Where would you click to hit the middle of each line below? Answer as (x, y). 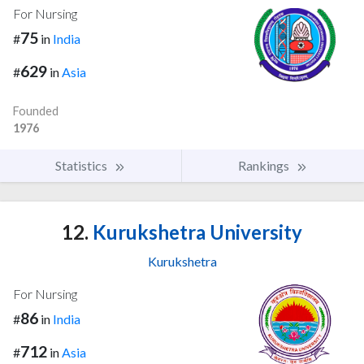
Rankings (265, 166)
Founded (36, 111)
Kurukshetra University (195, 232)
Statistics (82, 166)
